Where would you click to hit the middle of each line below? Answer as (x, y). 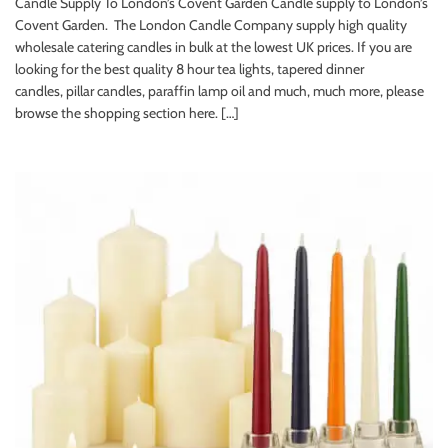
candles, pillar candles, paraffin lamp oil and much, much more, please (219, 91)
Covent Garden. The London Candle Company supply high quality (211, 25)
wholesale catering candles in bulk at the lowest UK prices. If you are (213, 47)
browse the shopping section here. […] (127, 113)
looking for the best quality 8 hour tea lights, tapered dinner (189, 69)
